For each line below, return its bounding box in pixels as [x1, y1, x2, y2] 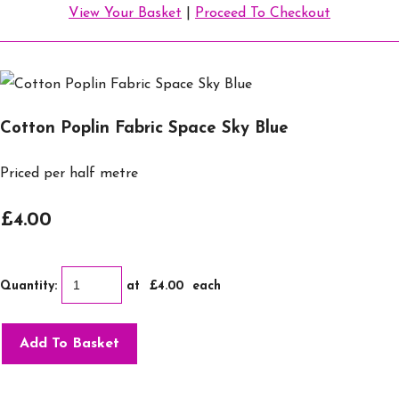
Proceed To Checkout [195, 6, 330, 21]
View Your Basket [69, 6, 182, 21]
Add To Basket [20, 337, 119, 352]
